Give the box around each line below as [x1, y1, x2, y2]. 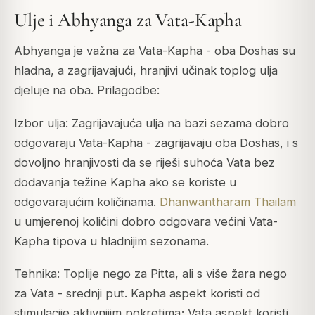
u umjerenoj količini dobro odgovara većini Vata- [14, 214, 278, 229]
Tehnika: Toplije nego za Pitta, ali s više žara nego [14, 266, 287, 281]
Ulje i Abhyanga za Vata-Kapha [14, 8, 243, 32]
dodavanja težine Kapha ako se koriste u [14, 174, 236, 189]
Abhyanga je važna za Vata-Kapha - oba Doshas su [14, 44, 295, 58]
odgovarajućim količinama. [14, 194, 160, 209]
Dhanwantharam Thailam [160, 194, 296, 209]
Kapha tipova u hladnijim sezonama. [14, 233, 209, 248]
